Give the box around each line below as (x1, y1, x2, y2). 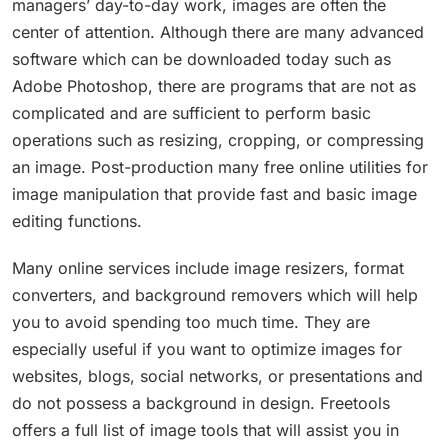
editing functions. (12, 211, 142, 232)
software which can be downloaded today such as (12, 49, 391, 70)
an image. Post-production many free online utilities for (12, 157, 428, 178)
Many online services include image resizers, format (12, 258, 404, 279)
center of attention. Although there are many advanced (12, 22, 424, 43)
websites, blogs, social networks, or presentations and (12, 366, 423, 387)
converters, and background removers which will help (12, 285, 418, 306)
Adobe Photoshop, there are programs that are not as (12, 76, 416, 97)
